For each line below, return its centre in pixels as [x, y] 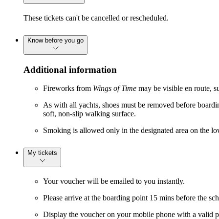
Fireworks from [68, 88]
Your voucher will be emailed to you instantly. [114, 181]
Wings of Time [115, 88]
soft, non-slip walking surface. [89, 114]
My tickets [42, 153]
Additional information [70, 69]
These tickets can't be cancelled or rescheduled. [96, 18]
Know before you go [55, 40]
